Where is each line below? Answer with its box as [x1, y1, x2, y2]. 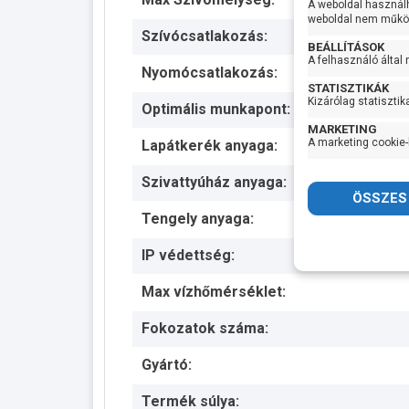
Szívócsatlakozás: [142, 27, 267, 45]
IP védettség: [142, 246, 235, 264]
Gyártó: [142, 356, 192, 373]
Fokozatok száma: [142, 320, 268, 337]
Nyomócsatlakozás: [142, 64, 278, 81]
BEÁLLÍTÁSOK [308, 40, 384, 54]
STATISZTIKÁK [308, 81, 389, 95]
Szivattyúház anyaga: [142, 173, 287, 191]
